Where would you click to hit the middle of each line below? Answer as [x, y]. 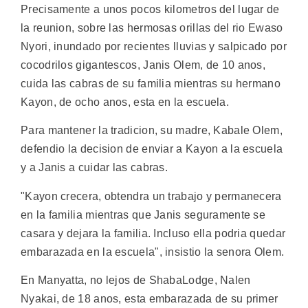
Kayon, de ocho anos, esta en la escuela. [125, 102]
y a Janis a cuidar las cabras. [95, 168]
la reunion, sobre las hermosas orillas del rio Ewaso [152, 27]
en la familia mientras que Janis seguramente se [143, 214]
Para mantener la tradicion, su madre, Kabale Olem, [152, 131]
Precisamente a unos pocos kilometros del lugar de [150, 9]
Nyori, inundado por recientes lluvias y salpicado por [154, 46]
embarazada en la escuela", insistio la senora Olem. [153, 252]
